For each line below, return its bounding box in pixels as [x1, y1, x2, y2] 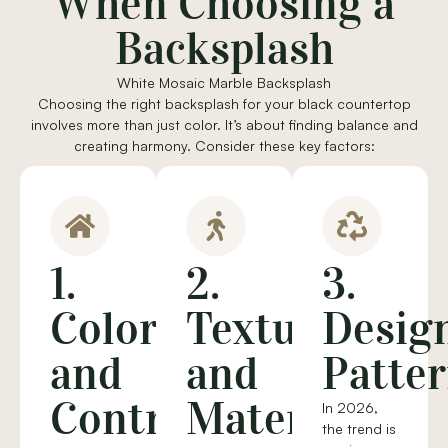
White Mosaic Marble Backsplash [117, 74, 331, 92]
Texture [186, 302, 338, 357]
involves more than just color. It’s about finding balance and [30, 116, 418, 134]
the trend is [322, 420, 396, 438]
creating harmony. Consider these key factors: [73, 137, 375, 155]
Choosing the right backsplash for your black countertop [37, 95, 411, 113]
